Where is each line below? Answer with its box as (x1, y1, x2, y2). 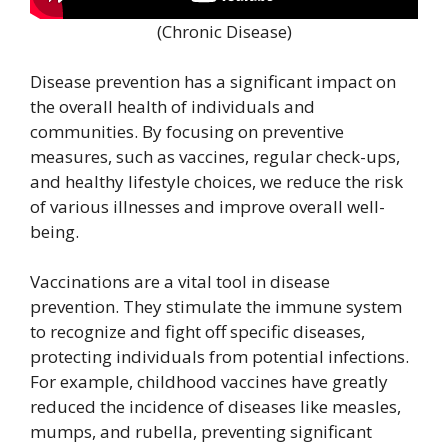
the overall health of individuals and (30, 95, 315, 119)
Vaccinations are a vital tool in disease (30, 270, 330, 294)
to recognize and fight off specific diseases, (30, 320, 365, 344)
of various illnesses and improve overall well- (30, 195, 385, 219)
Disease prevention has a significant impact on (30, 70, 396, 94)
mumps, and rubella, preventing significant (30, 420, 372, 444)
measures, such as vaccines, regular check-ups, (30, 145, 400, 169)
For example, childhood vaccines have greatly (30, 370, 388, 394)
